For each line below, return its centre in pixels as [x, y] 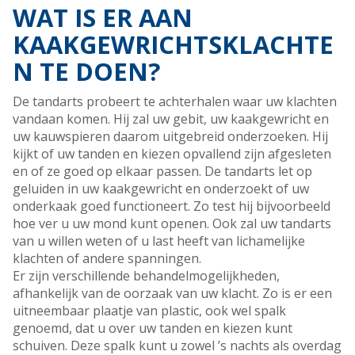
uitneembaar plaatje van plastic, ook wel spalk [149, 311]
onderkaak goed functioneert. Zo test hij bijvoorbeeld [172, 206]
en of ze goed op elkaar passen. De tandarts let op [162, 172]
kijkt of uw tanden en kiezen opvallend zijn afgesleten [172, 154]
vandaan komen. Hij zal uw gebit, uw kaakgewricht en [171, 119]
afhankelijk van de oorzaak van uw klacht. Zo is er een [172, 294]
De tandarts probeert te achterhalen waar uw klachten [175, 102]
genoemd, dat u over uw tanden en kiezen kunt [153, 328]
